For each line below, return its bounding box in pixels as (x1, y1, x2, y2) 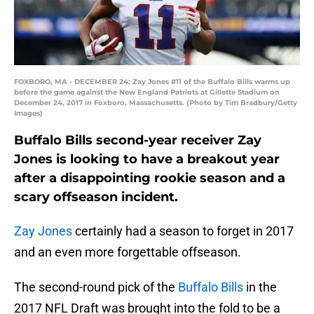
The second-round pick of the (14, 280, 178, 295)
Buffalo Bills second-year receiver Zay (14, 132, 261, 149)
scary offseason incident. (14, 189, 178, 205)
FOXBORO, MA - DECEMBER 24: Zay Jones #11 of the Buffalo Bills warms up (14, 77, 290, 87)
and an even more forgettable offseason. (14, 245, 241, 260)
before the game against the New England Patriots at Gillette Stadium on (14, 88, 280, 97)
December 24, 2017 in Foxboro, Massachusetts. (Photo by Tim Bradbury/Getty (14, 98, 297, 108)
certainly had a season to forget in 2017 (72, 224, 294, 239)
